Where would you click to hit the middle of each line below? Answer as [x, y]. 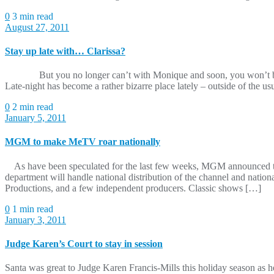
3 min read [33, 16]
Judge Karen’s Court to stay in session [84, 243]
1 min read [33, 209]
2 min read [33, 107]
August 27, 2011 [37, 27]
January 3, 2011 [35, 220]
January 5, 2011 [35, 118]
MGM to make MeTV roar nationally [83, 142]
